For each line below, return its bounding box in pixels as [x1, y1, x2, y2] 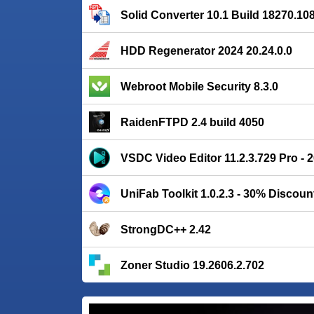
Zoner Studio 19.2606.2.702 [121, 259, 264, 272]
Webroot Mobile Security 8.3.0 [121, 80, 278, 93]
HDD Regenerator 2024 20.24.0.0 [121, 44, 292, 57]
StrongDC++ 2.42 [121, 223, 211, 236]
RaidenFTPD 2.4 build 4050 [121, 116, 264, 129]
